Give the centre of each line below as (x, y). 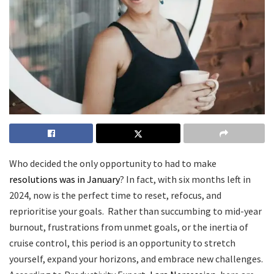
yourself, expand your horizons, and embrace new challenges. (136, 259)
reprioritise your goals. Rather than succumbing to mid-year (135, 211)
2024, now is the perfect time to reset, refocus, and (115, 195)
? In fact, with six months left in (185, 180)
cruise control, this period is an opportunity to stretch (122, 243)
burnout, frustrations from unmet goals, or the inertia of (129, 227)
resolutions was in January (65, 180)
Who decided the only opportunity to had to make (113, 164)
